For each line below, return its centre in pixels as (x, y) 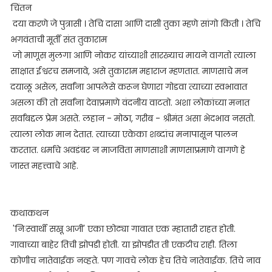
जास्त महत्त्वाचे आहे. (44, 166)
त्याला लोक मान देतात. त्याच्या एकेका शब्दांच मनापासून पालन (124, 134)
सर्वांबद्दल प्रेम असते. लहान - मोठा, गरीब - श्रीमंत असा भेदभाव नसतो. (132, 118)
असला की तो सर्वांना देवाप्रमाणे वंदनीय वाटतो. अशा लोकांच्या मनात (130, 103)
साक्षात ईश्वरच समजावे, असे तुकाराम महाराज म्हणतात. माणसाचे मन (129, 71)
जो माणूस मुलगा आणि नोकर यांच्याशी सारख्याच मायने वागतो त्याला (133, 55)
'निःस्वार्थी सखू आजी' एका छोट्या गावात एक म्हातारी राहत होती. (123, 229)
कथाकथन (29, 213)
